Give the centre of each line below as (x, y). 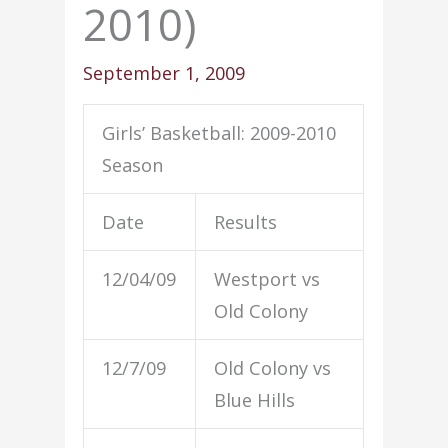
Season (133, 164)
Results (246, 221)
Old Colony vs (273, 367)
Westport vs (267, 278)
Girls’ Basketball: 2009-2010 (219, 132)
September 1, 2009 (164, 72)
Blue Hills (255, 399)
